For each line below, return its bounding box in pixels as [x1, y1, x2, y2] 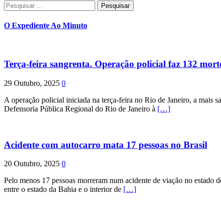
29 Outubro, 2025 [4, 79, 60, 88]
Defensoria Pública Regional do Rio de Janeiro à [4, 105, 157, 113]
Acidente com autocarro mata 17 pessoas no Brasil [4, 139, 207, 150]
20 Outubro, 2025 [4, 159, 60, 168]
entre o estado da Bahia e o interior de [4, 185, 123, 194]
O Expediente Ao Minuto [4, 21, 87, 30]
